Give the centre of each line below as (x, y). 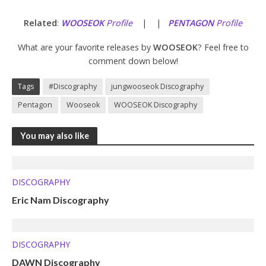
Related (40, 23)
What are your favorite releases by (85, 47)
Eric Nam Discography (61, 200)
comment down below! (133, 61)
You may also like (55, 135)
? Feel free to (223, 47)
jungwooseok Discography (157, 87)
